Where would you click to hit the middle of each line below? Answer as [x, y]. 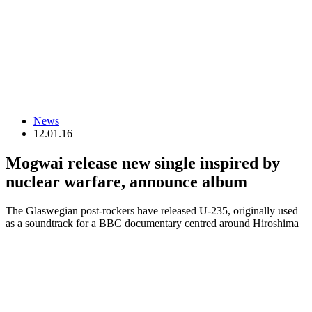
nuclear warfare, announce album [126, 181]
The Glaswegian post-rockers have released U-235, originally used [152, 211]
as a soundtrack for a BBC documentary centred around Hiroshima [152, 224]
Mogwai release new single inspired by [143, 163]
